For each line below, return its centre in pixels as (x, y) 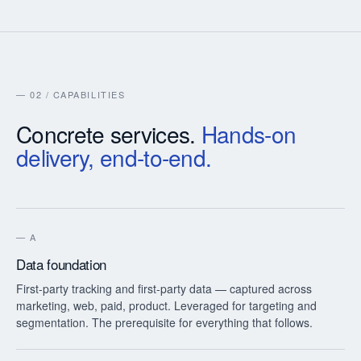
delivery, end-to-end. (114, 157)
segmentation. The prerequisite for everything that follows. (164, 322)
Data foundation (61, 264)
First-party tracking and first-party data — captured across (164, 288)
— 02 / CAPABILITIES (71, 94)
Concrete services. (109, 134)
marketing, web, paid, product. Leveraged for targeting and (166, 305)
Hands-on (249, 134)
